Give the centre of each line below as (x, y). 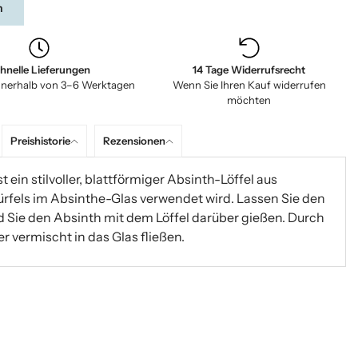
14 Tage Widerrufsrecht (249, 70)
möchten (249, 101)
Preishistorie (40, 141)
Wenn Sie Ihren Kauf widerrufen (249, 86)
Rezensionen (134, 141)
